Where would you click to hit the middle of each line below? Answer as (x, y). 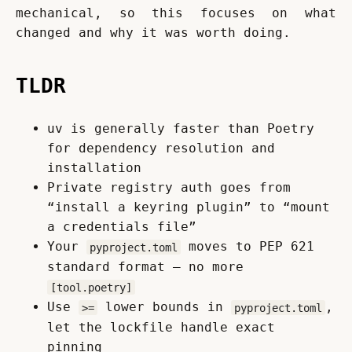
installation (94, 168)
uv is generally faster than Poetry (181, 129)
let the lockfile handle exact (161, 328)
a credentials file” (122, 227)
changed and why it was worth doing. (153, 33)
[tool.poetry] (91, 287)
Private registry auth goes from (169, 188)
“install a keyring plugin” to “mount (189, 207)
